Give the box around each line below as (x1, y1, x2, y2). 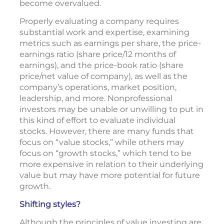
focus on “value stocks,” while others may (19, 137, 184, 147)
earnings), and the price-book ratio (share (19, 60, 183, 70)
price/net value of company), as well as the (19, 71, 187, 81)
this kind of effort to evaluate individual (19, 115, 175, 125)
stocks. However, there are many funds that (19, 126, 194, 136)
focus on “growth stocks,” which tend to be (19, 148, 191, 158)
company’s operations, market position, (19, 82, 176, 92)
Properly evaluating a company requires (19, 16, 179, 26)
